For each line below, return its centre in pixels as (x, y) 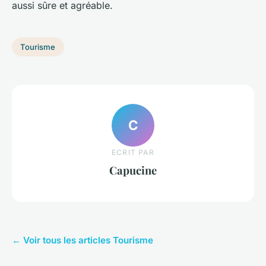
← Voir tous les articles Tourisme (83, 240)
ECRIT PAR (133, 152)
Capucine (133, 170)
